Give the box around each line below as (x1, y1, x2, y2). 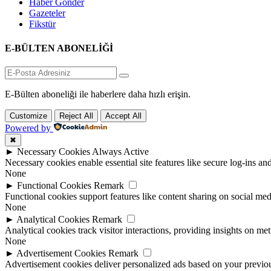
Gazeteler (29, 8, 65, 19)
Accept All (105, 111, 142, 120)
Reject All (59, 111, 93, 120)
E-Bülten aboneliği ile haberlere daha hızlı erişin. (5, 89, 191, 99)
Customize (10, 111, 47, 120)
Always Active (92, 146, 149, 157)
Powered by (5, 123, 51, 133)
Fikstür (29, 19, 56, 30)
